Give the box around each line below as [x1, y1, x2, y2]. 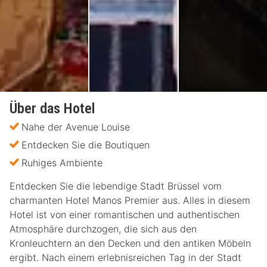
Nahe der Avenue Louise [21, 121, 130, 133]
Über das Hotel [10, 100, 95, 117]
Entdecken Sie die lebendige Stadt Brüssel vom [10, 180, 222, 193]
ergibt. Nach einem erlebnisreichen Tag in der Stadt [10, 252, 241, 264]
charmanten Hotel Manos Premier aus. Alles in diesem [10, 194, 250, 207]
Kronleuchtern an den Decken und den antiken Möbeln [10, 237, 251, 250]
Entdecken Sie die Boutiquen [21, 139, 150, 151]
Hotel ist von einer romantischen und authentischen [10, 209, 240, 221]
